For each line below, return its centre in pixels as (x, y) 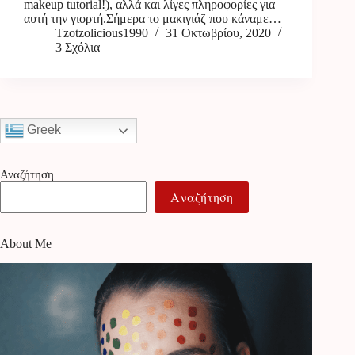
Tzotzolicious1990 (102, 32)
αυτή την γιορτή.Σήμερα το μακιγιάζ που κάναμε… (153, 18)
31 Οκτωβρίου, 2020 (218, 32)
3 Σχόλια (78, 47)
